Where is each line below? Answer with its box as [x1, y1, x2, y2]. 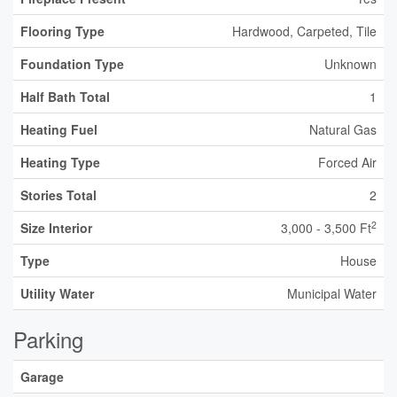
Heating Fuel [20, 121, 97, 138]
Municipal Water [287, 284, 377, 302]
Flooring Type [20, 22, 105, 40]
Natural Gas [309, 121, 377, 138]
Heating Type [20, 153, 100, 171]
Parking [13, 323, 83, 354]
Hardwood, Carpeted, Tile [232, 22, 377, 40]
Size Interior [20, 219, 92, 237]
